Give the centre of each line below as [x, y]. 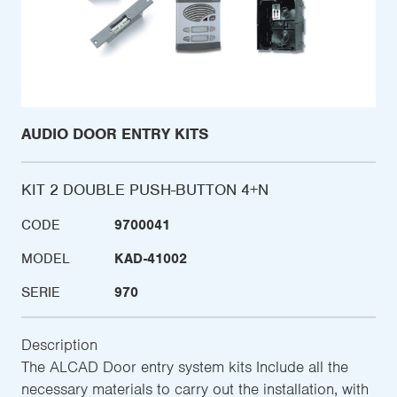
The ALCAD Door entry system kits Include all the [185, 367]
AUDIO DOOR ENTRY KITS [115, 134]
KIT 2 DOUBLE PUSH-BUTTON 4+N [145, 190]
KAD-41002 [151, 259]
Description [59, 345]
